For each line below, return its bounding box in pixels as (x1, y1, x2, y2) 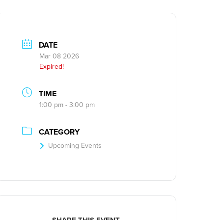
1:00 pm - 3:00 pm (39, 100, 95, 110)
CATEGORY (39, 126, 80, 137)
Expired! (39, 61, 64, 71)
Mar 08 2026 (39, 51, 80, 61)
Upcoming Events (48, 140, 102, 150)
